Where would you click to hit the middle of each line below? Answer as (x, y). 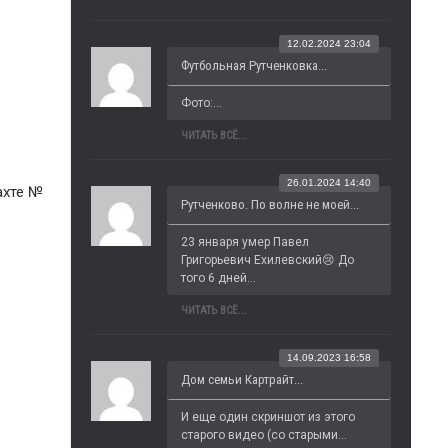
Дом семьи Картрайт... (242, 379)
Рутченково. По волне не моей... (270, 204)
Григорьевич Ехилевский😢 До (267, 260)
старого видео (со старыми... (264, 435)
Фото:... (201, 103)
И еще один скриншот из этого (268, 417)
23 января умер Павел (245, 242)
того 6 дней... (218, 278)
